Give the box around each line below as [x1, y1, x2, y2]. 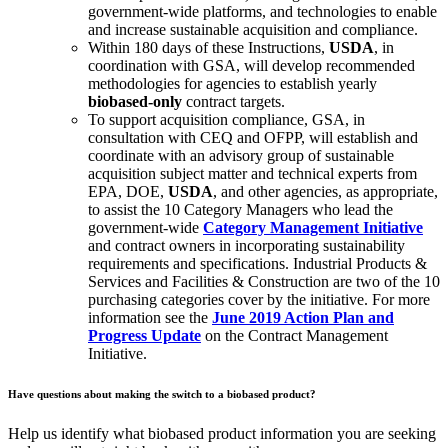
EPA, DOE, [88, 182, 168, 200]
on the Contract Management [201, 326, 388, 344]
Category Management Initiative [203, 218, 423, 236]
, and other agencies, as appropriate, [213, 182, 438, 200]
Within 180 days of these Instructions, [88, 38, 329, 56]
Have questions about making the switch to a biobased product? [8, 387, 316, 400]
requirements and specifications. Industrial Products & [88, 254, 427, 272]
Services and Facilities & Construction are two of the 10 [88, 272, 440, 290]
